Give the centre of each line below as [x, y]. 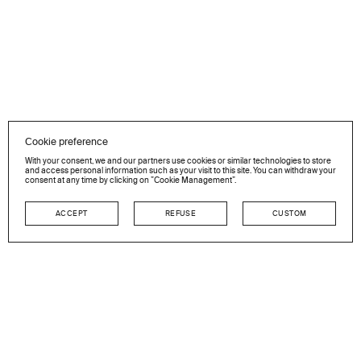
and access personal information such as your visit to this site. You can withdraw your [180, 171]
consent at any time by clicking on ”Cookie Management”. [131, 181]
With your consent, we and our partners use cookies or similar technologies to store [178, 162]
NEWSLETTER [180, 315]
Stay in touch [180, 330]
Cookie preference [66, 143]
